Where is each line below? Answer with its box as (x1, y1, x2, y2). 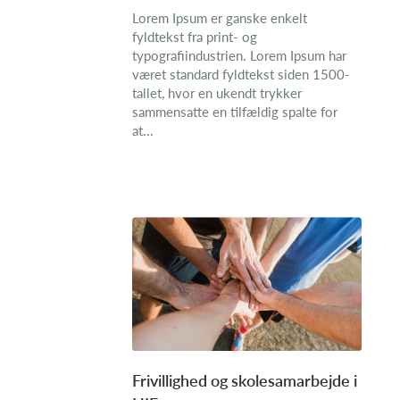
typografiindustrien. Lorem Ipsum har (132, 45, 346, 64)
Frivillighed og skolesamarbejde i (132, 369, 357, 392)
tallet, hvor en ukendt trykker (132, 82, 302, 102)
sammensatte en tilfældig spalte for (132, 101, 337, 121)
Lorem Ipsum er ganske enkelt (132, 7, 307, 27)
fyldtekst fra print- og (132, 26, 257, 46)
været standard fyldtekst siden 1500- (132, 63, 350, 83)
